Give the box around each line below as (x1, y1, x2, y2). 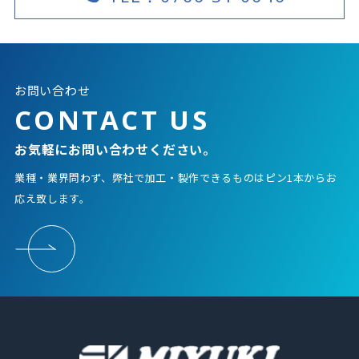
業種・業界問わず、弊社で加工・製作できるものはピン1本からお (14, 170, 337, 185)
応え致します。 (14, 191, 91, 206)
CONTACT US (14, 102, 209, 138)
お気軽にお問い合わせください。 (14, 139, 216, 159)
